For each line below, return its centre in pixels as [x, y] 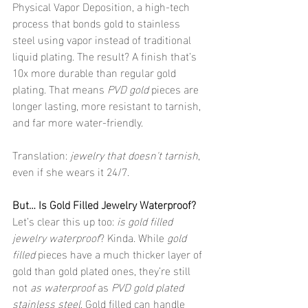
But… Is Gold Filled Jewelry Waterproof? [104, 204]
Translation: [41, 154]
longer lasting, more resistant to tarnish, [108, 105]
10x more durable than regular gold [96, 72]
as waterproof [63, 286]
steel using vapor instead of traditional [103, 39]
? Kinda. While [133, 237]
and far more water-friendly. [78, 121]
